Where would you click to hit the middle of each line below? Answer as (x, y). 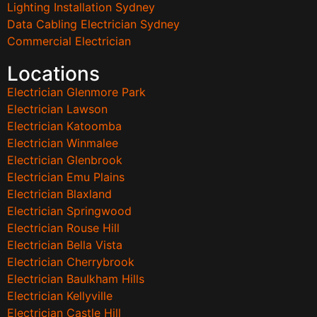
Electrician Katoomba (64, 126)
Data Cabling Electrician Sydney (93, 24)
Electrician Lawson (57, 109)
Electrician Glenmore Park (76, 92)
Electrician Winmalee (63, 143)
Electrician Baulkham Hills (76, 279)
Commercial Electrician (69, 41)
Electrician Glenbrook (65, 160)
